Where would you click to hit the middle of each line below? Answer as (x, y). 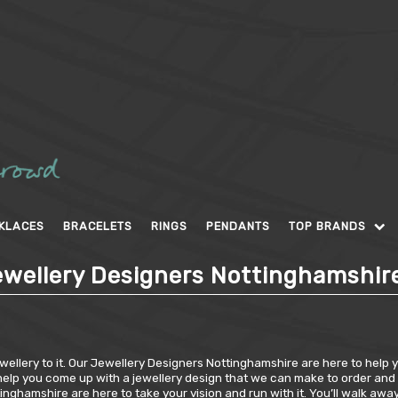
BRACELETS (98, 226)
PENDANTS (238, 226)
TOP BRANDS (329, 226)
